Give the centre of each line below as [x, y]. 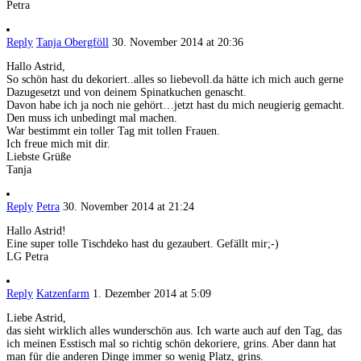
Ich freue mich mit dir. [58, 144]
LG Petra [27, 257]
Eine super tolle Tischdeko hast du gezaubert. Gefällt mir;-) [143, 244]
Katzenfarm [63, 294]
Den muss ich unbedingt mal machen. [92, 118]
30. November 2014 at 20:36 [178, 43]
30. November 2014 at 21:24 [129, 207]
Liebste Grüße [39, 157]
